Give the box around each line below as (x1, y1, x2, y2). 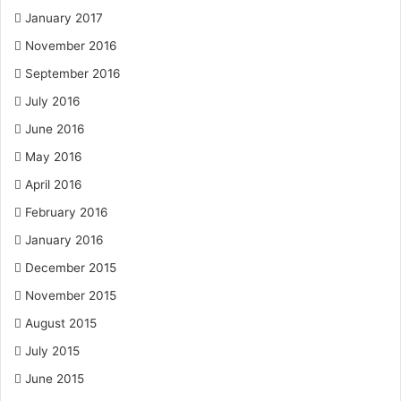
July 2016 (25, 94, 81, 108)
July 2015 (25, 344, 80, 358)
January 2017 (25, 11, 103, 25)
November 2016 (25, 38, 117, 53)
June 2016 (25, 122, 85, 136)
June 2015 (25, 371, 84, 386)
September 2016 (25, 66, 121, 81)
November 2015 (25, 288, 116, 303)
